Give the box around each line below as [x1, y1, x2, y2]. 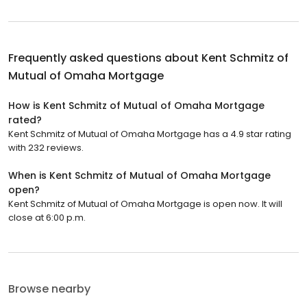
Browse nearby [8, 281, 90, 297]
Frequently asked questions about [8, 50, 201, 66]
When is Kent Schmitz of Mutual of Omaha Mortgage [8, 169, 271, 183]
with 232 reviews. [8, 141, 84, 155]
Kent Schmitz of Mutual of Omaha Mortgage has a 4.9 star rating [8, 127, 291, 141]
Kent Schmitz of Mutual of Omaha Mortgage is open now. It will [8, 197, 282, 211]
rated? [8, 113, 42, 127]
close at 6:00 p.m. [8, 211, 86, 225]
